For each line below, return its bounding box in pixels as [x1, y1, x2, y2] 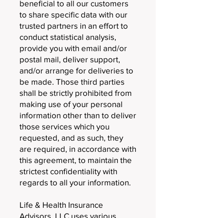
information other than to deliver [19, 110, 136, 120]
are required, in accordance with [19, 144, 136, 153]
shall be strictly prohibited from [19, 88, 132, 97]
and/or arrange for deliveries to [19, 66, 133, 75]
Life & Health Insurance [19, 200, 103, 209]
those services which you [19, 122, 109, 131]
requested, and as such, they [19, 133, 123, 142]
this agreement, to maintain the [19, 155, 132, 164]
